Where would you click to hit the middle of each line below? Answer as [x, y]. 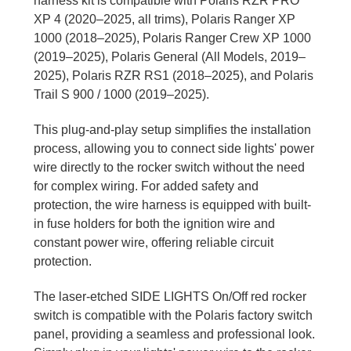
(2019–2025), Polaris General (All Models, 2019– [169, 57]
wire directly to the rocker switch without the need [169, 168]
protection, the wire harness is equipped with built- [172, 205]
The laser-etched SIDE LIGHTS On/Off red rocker [170, 297]
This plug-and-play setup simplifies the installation [172, 130]
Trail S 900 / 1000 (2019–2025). [121, 95]
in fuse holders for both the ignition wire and [154, 224]
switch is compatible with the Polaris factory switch [173, 316]
